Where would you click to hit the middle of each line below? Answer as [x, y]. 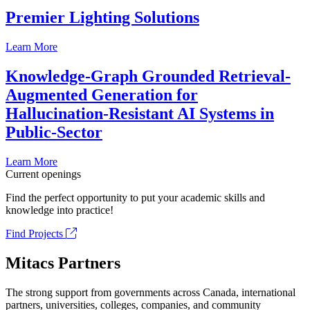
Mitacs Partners [63, 263]
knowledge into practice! [60, 210]
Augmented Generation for [102, 95]
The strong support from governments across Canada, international [151, 292]
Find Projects [36, 234]
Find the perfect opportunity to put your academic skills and [135, 198]
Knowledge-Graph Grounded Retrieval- [148, 76]
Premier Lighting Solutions [102, 18]
